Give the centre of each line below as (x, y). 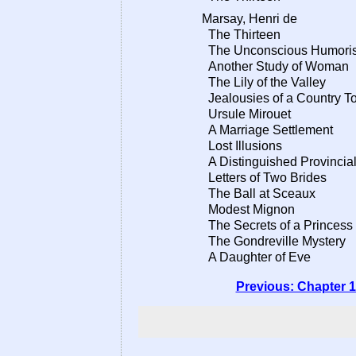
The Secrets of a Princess (277, 225)
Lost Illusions (242, 146)
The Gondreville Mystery (274, 241)
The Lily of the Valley (264, 82)
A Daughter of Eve (256, 257)
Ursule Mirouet (246, 114)
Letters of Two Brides (264, 178)
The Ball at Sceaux (259, 193)
